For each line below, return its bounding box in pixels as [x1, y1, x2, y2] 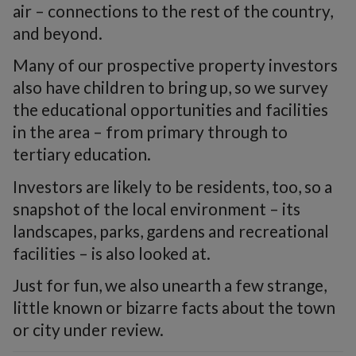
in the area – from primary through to [13, 122, 288, 142]
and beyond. [13, 22, 103, 43]
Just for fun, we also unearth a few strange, [13, 275, 327, 296]
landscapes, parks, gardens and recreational [13, 220, 329, 241]
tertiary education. [13, 144, 151, 164]
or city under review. [13, 319, 164, 340]
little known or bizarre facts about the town [13, 297, 335, 318]
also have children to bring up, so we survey [13, 77, 328, 98]
